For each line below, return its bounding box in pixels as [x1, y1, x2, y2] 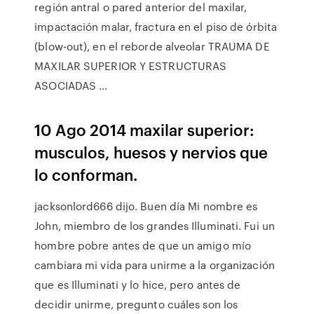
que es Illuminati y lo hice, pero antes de [34, 277, 241, 292]
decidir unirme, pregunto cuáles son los [34, 296, 238, 312]
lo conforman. [34, 163, 138, 185]
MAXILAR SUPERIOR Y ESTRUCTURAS [34, 58, 227, 74]
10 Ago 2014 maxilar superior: [34, 118, 255, 140]
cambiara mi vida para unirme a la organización [34, 257, 275, 273]
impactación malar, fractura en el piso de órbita [34, 19, 278, 34]
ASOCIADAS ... [34, 78, 108, 93]
